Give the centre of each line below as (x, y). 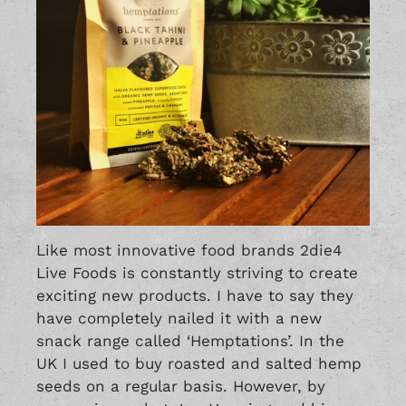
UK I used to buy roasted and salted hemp (199, 363)
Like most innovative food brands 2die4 (189, 250)
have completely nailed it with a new (179, 318)
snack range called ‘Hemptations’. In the (190, 340)
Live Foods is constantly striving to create (197, 272)
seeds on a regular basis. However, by (181, 386)
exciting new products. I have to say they (195, 295)
